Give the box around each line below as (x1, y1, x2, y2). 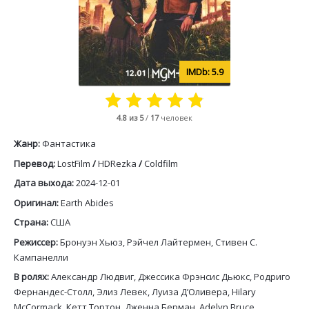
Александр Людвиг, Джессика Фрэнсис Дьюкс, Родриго (51, 270, 290, 283)
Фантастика (42, 137, 96, 150)
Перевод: (14, 157, 57, 170)
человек (161, 112, 192, 123)
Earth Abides (61, 196, 114, 209)
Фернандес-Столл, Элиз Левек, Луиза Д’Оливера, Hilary (14, 286, 256, 298)
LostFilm (57, 157, 90, 170)
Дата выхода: (14, 177, 76, 189)
